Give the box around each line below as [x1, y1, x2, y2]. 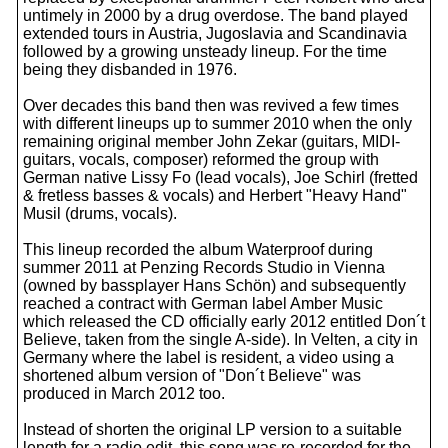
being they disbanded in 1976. [23, 61, 237, 78]
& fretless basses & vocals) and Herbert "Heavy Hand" [23, 187, 407, 204]
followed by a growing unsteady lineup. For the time [23, 43, 387, 60]
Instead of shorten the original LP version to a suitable [23, 421, 402, 438]
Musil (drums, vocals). [23, 205, 177, 222]
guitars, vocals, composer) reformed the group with [23, 151, 379, 168]
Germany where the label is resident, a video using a [23, 349, 394, 366]
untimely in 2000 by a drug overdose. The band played [23, 7, 408, 24]
